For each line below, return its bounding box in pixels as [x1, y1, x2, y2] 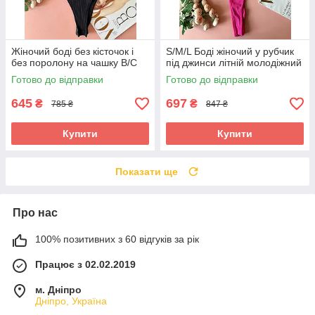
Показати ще [115, 166, 178, 178]
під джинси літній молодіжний [166, 57, 302, 69]
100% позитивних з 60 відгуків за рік [35, 233, 199, 245]
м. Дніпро [35, 284, 82, 296]
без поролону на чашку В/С [11, 57, 137, 69]
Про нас [13, 207, 58, 219]
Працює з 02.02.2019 [35, 259, 136, 271]
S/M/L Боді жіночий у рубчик [166, 46, 294, 58]
